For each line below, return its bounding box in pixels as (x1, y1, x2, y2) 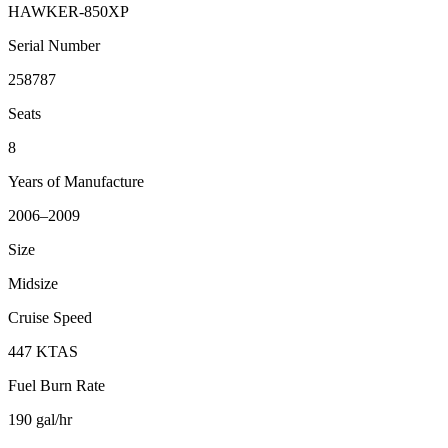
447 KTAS (8, 343, 78, 361)
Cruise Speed (8, 309, 92, 327)
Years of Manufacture (8, 173, 144, 191)
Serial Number (8, 37, 100, 55)
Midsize (8, 275, 58, 293)
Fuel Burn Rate (8, 377, 105, 395)
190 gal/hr (8, 411, 72, 429)
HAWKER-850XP (8, 3, 129, 21)
